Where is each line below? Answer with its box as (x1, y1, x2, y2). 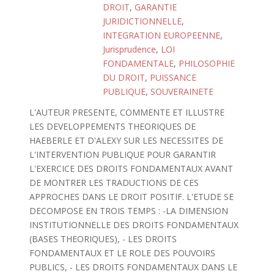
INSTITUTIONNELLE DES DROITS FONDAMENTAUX (29, 219, 239, 231)
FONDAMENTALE (103, 57, 174, 69)
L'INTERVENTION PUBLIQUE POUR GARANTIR (29, 149, 216, 160)
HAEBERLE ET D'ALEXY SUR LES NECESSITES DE (29, 135, 223, 146)
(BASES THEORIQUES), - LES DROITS (29, 233, 177, 245)
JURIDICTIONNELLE (103, 15, 182, 27)
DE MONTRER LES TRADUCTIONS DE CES (29, 177, 199, 188)
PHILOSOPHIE (179, 57, 235, 69)
